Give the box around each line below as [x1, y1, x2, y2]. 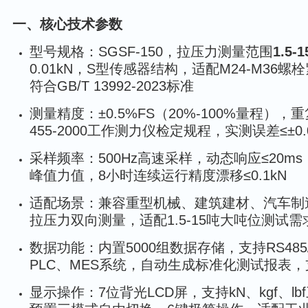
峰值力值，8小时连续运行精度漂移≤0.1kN [30, 168, 287, 183]
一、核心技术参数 [12, 16, 122, 32]
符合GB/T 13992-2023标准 [30, 78, 194, 93]
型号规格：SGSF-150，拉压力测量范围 [30, 44, 273, 59]
